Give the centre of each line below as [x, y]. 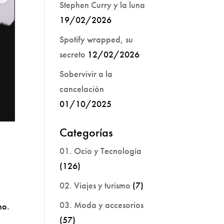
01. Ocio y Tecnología [101, 151]
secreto [73, 54]
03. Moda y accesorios [102, 205]
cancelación [82, 89]
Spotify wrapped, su [96, 39]
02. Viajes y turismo [95, 185]
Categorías [86, 132]
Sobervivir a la [86, 74]
